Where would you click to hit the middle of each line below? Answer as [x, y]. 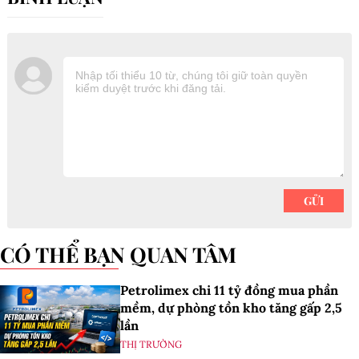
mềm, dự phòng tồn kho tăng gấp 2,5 [231, 308]
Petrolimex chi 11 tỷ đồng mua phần [229, 290]
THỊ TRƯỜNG [151, 345]
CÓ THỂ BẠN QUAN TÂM [125, 255]
